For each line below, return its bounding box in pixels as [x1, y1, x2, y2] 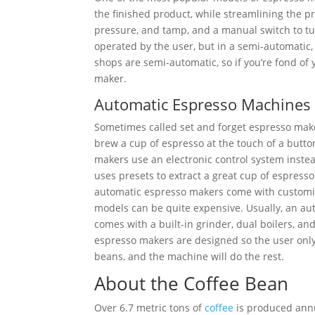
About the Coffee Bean [94, 271, 289, 296]
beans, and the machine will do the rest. [94, 250, 285, 263]
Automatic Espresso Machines [94, 94, 311, 115]
